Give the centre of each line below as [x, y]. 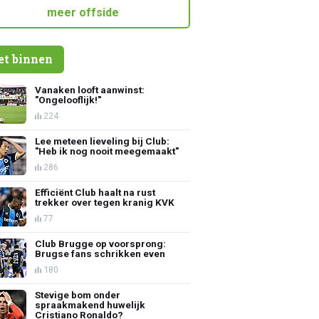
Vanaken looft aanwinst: [90, 89]
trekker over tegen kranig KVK [105, 202]
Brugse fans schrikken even [100, 253]
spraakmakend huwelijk [90, 304]
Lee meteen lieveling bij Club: [103, 141]
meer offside [83, 12]
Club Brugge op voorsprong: [101, 243]
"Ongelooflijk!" [68, 99]
